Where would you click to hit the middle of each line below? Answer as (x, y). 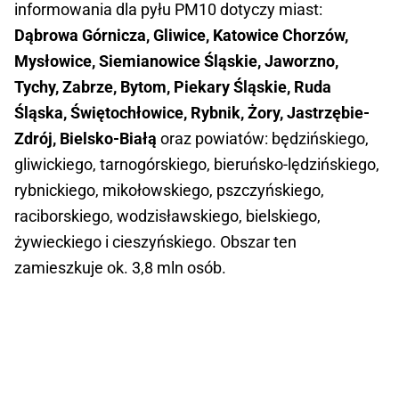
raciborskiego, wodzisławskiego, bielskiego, (167, 216)
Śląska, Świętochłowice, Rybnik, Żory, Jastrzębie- (192, 113)
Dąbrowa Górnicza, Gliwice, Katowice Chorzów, (181, 36)
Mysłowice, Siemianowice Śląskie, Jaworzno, (176, 61)
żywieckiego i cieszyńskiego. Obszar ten (155, 242)
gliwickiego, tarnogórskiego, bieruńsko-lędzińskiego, (197, 165)
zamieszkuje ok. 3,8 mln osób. (120, 268)
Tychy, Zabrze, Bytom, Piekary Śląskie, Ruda (173, 87)
